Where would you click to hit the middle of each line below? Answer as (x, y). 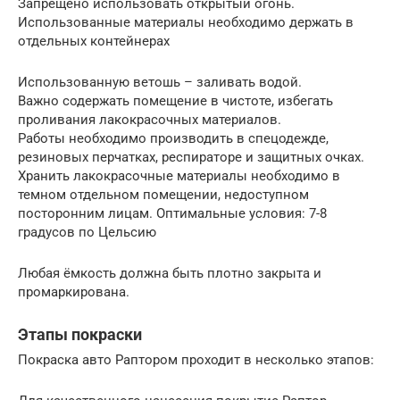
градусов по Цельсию (87, 232)
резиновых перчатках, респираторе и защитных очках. (191, 157)
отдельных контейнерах (94, 41)
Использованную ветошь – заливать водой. (160, 82)
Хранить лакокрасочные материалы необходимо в (179, 175)
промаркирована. (74, 292)
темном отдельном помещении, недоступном (163, 194)
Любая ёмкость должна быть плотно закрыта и (170, 273)
